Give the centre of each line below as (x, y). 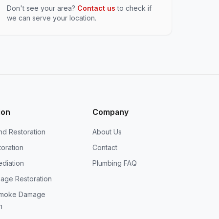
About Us (107, 132)
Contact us (97, 8)
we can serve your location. (52, 18)
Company (110, 112)
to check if (134, 8)
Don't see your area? (42, 8)
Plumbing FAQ (114, 163)
